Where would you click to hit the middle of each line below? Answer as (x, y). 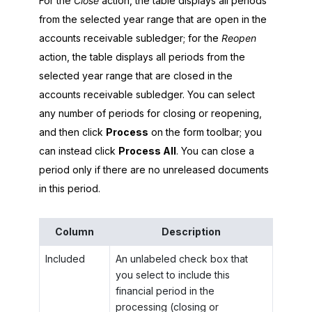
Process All (147, 150)
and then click (72, 132)
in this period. (70, 188)
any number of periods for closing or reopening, (150, 113)
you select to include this (172, 274)
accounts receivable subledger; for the (130, 38)
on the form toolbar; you (205, 132)
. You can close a (215, 150)
